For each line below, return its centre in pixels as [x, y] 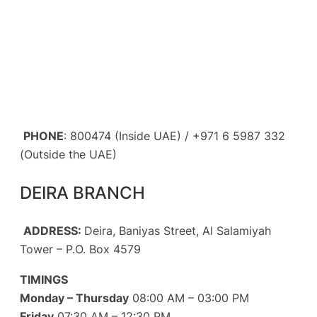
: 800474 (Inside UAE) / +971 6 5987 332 [174, 136]
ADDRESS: [54, 231]
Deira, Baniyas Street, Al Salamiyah [178, 231]
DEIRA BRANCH [82, 193]
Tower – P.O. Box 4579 [80, 249]
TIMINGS [44, 279]
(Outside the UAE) [68, 154]
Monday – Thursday [74, 298]
